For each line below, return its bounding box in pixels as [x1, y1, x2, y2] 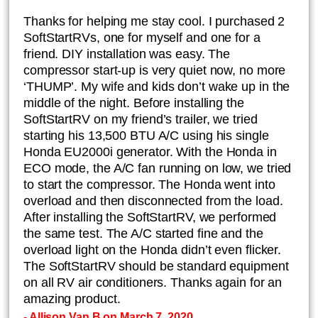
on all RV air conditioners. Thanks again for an [23, 275, 283, 290]
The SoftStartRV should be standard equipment [23, 259, 289, 273]
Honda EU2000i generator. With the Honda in [23, 145, 277, 159]
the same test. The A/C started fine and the [23, 226, 263, 241]
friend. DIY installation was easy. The [23, 47, 231, 61]
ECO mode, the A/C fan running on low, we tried [23, 161, 292, 175]
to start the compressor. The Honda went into [23, 177, 275, 192]
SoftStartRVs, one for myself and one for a [23, 31, 261, 45]
